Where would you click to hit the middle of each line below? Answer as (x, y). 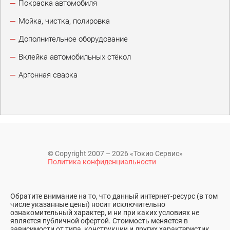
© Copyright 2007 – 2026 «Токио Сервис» (115, 154)
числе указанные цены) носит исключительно (88, 204)
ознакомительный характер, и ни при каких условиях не (105, 213)
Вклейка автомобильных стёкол (75, 57)
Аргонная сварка (48, 75)
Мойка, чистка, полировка (64, 21)
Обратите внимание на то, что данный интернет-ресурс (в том (114, 196)
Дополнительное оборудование (73, 39)
